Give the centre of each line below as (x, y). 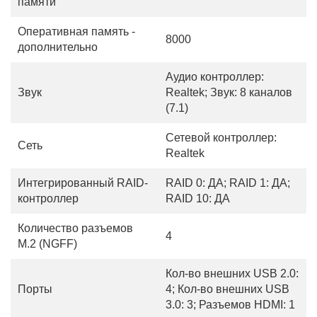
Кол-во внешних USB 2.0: (232, 273)
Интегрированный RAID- (83, 183)
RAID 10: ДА (198, 198)
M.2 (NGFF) (47, 244)
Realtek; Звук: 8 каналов (229, 92)
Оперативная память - (76, 31)
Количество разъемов (75, 228)
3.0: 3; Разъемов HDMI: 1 (230, 305)
